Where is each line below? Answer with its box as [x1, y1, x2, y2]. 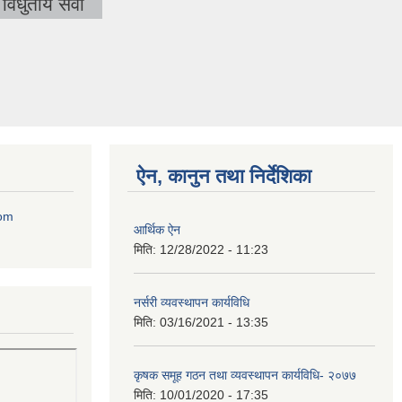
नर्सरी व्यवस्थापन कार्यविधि [134, 294, 249, 310]
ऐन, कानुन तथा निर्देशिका [136, 164, 311, 188]
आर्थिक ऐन [134, 222, 180, 237]
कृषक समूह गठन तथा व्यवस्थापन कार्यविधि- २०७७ [134, 367, 356, 382]
